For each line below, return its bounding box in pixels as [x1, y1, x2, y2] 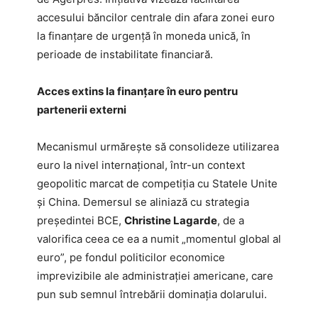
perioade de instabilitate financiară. [37, 47, 213, 61]
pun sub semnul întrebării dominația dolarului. [37, 287, 267, 301]
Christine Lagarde [124, 213, 217, 227]
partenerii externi [37, 102, 126, 116]
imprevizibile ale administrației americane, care [37, 268, 273, 283]
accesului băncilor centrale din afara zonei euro [37, 10, 275, 24]
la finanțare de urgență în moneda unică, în [37, 28, 251, 43]
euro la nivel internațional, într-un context [37, 158, 245, 172]
